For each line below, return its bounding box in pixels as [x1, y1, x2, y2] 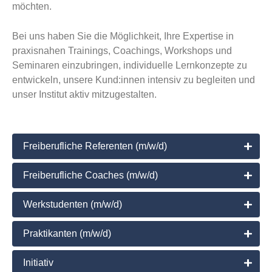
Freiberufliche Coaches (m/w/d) [23, 169, 158, 180]
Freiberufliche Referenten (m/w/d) [23, 140, 167, 151]
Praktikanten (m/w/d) [23, 228, 111, 239]
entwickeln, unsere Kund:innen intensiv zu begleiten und [12, 75, 255, 86]
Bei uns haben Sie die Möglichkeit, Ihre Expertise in [12, 31, 234, 42]
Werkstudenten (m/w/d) [23, 199, 122, 209]
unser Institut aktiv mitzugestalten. [12, 89, 157, 100]
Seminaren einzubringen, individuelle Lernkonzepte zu [12, 60, 247, 71]
